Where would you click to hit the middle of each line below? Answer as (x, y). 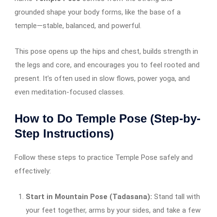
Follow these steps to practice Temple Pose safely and (104, 157)
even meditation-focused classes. (70, 92)
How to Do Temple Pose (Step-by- (108, 118)
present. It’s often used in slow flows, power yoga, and (102, 78)
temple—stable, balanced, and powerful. (78, 25)
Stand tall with (176, 196)
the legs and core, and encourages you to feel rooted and (107, 65)
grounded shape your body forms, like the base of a (98, 12)
